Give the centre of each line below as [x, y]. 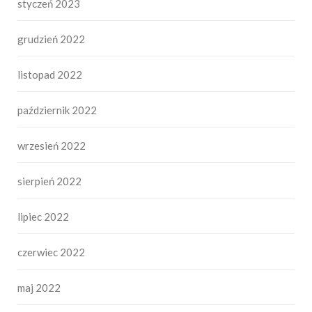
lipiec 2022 [43, 216]
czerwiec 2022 [51, 252]
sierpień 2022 [49, 181]
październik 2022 [57, 110]
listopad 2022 [50, 74]
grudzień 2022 [51, 39]
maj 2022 [39, 287]
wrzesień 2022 [52, 145]
